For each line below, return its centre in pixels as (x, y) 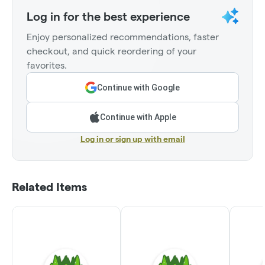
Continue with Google (138, 88)
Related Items (49, 187)
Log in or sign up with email (132, 139)
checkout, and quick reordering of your (112, 51)
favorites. (47, 66)
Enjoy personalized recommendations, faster (123, 37)
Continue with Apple (138, 117)
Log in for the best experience (108, 17)
